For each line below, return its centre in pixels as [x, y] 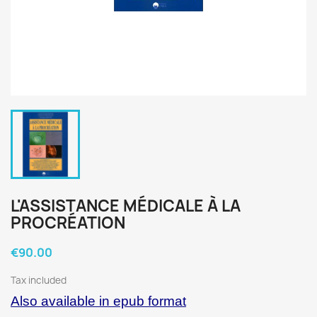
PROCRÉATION [68, 223]
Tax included [39, 280]
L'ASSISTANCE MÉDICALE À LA [126, 206]
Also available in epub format [98, 301]
